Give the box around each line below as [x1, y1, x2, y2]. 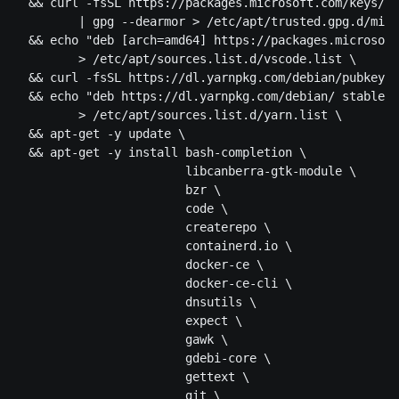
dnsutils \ [14, 295, 256, 310]
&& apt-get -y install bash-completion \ [14, 145, 306, 160]
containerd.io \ [14, 239, 292, 254]
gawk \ [14, 332, 228, 347]
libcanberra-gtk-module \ [14, 164, 356, 179]
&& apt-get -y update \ [14, 126, 185, 142]
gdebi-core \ [14, 351, 271, 366]
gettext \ [14, 370, 249, 385]
